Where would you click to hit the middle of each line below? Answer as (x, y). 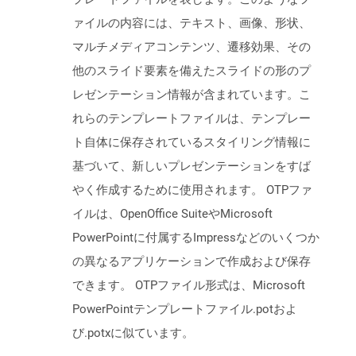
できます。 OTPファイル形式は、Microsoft (189, 286)
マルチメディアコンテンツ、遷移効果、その (192, 47)
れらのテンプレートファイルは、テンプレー (192, 119)
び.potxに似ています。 (133, 333)
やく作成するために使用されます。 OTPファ (192, 190)
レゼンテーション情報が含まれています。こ (192, 95)
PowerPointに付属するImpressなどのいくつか (196, 238)
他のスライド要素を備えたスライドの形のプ (192, 71)
